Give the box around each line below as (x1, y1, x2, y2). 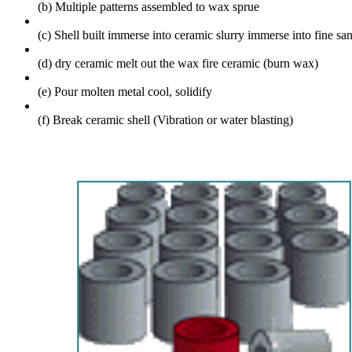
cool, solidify (148, 84, 212, 98)
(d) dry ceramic (38, 56, 116, 70)
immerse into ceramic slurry (108, 27, 247, 42)
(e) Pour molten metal (38, 84, 148, 98)
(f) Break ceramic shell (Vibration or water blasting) (38, 112, 293, 126)
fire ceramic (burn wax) (202, 56, 318, 70)
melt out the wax (116, 56, 202, 70)
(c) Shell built (38, 27, 108, 42)
